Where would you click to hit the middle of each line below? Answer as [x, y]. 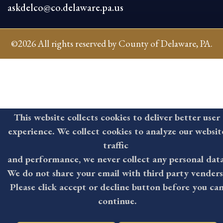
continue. [117, 201]
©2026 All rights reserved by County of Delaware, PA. [111, 43]
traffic [117, 145]
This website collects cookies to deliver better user [117, 117]
